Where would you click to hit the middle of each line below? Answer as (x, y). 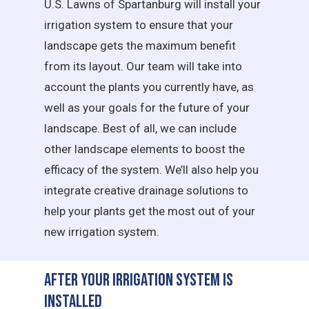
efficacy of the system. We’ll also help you (152, 169)
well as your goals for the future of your (147, 107)
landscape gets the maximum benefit (140, 45)
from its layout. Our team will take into (143, 66)
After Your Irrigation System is (139, 281)
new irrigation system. (102, 231)
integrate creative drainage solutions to (147, 190)
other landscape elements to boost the (145, 149)
